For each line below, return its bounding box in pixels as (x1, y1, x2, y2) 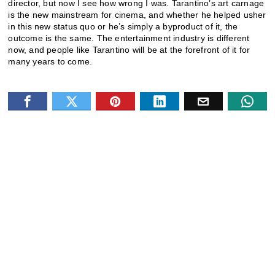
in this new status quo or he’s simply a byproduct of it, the (8, 21, 238, 31)
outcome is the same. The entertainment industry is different (8, 33, 250, 43)
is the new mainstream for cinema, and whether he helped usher (8, 9, 266, 20)
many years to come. (8, 56, 93, 66)
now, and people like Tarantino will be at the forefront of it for (8, 44, 250, 55)
